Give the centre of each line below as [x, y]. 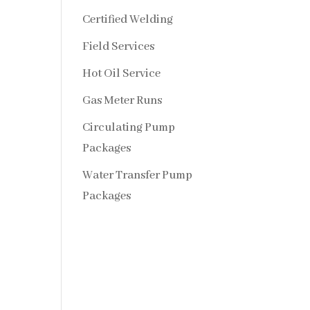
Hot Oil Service [122, 74]
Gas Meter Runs [122, 101]
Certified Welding [128, 20]
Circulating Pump [129, 128]
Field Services [119, 47]
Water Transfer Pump [138, 175]
